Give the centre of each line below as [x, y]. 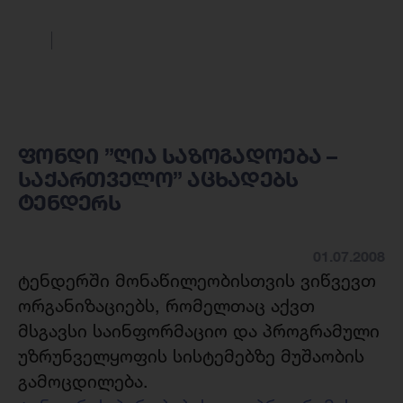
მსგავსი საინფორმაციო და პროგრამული [199, 331]
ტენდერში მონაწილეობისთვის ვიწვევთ [197, 280]
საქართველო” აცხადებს [158, 179]
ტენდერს [69, 202]
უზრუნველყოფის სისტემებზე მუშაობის [191, 356]
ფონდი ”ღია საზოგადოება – [178, 156]
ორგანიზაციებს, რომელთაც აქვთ [166, 305]
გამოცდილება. [89, 381]
